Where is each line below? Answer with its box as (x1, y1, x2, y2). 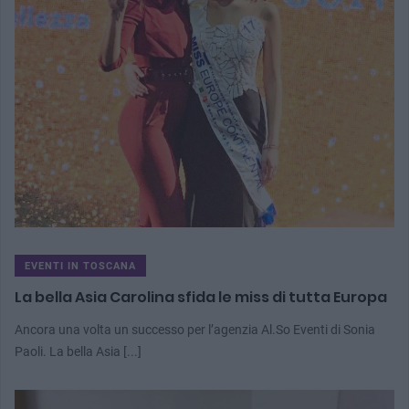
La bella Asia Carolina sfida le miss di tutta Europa (15, 287, 387, 309)
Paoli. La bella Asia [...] (15, 344, 142, 360)
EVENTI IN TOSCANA (25, 260, 136, 273)
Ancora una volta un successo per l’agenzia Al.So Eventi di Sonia (15, 322, 375, 338)
